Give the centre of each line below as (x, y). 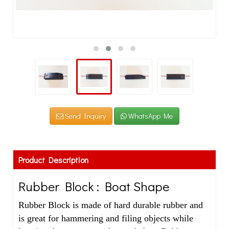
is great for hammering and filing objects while (106, 218)
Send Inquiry (85, 116)
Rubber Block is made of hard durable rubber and (111, 205)
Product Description (53, 160)
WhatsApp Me (150, 116)
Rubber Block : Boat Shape (94, 186)
